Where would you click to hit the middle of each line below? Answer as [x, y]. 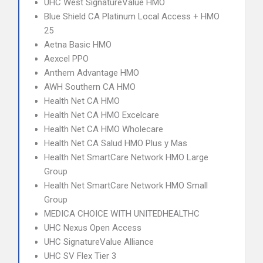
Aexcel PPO [66, 59]
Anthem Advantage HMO [92, 73]
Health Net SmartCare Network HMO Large [126, 157]
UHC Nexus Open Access [93, 228]
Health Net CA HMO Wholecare [104, 129]
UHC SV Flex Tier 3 [80, 256]
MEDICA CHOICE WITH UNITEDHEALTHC [122, 214]
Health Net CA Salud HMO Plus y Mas [116, 143]
